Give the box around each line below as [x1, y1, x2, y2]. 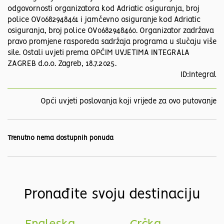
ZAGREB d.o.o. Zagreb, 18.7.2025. [7, 60, 116, 68]
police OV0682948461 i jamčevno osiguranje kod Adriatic [7, 16, 200, 24]
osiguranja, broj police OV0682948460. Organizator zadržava [7, 27, 214, 35]
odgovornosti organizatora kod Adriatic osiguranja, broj [7, 5, 199, 13]
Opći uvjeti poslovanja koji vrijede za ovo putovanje [40, 98, 216, 105]
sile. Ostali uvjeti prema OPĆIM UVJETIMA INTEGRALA [7, 49, 189, 57]
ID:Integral [180, 71, 216, 79]
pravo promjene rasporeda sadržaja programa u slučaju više [7, 38, 216, 46]
